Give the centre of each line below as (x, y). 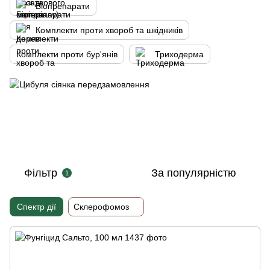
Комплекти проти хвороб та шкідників (109, 30)
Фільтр (41, 173)
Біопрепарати (63, 6)
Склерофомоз (101, 206)
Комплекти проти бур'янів (67, 54)
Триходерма (179, 54)
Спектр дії (36, 206)
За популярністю (194, 173)
